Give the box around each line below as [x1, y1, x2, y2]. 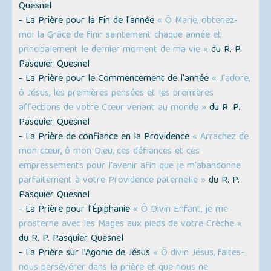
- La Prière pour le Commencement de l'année [19, 70, 212, 88]
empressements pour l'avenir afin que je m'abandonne [19, 157, 241, 175]
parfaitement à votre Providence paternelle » [19, 172, 206, 189]
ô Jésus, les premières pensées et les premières [19, 85, 214, 102]
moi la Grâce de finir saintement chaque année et [19, 27, 222, 44]
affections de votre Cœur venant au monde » [19, 99, 207, 117]
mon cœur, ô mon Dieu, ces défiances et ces [19, 143, 200, 160]
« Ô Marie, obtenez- [157, 12, 238, 30]
